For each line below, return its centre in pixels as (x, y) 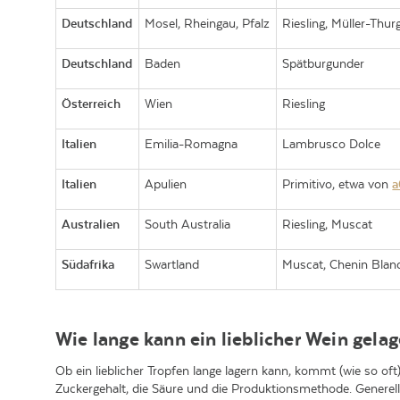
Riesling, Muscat (328, 224)
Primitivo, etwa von (337, 184)
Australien (91, 224)
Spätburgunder (324, 63)
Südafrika (88, 264)
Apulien (166, 184)
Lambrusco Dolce (332, 144)
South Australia (188, 224)
